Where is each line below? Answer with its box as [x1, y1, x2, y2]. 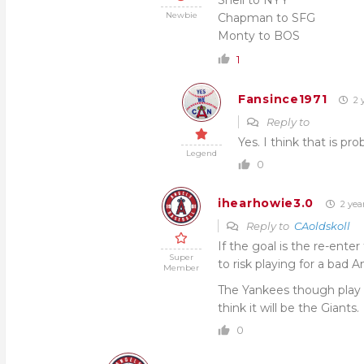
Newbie [165, 10, 197, 20]
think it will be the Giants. [218, 301, 359, 315]
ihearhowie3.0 [218, 196, 314, 210]
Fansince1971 [238, 92, 327, 106]
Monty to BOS [218, 28, 300, 43]
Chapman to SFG [218, 11, 315, 25]
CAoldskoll [294, 219, 350, 232]
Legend [186, 148, 217, 158]
